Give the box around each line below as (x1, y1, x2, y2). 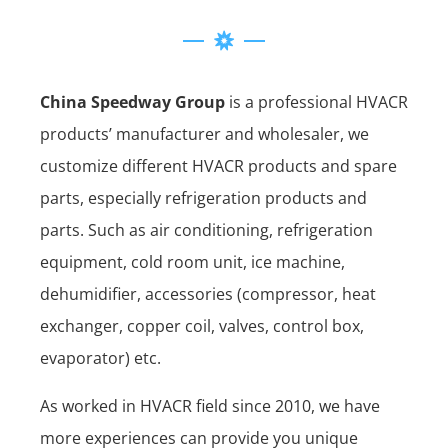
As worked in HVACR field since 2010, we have (40, 394, 380, 417)
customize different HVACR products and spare (40, 154, 397, 177)
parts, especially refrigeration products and (40, 186, 367, 209)
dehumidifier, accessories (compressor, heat (40, 282, 376, 305)
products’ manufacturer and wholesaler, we (40, 122, 369, 145)
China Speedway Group (40, 90, 225, 113)
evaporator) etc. (40, 346, 161, 369)
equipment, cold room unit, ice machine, (40, 250, 345, 273)
